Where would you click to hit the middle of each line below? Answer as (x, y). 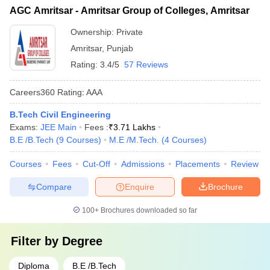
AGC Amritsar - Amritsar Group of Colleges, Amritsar (130, 11)
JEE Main (58, 127)
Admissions (143, 164)
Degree (82, 241)
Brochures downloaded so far (148, 210)
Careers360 (32, 92)
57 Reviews (146, 64)
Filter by (36, 241)
